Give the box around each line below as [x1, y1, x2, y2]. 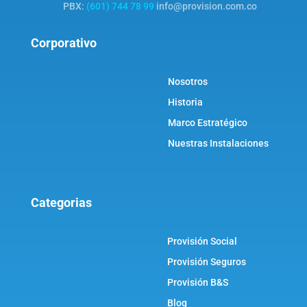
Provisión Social [167, 235, 238, 247]
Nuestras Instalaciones [168, 137, 269, 149]
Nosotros [168, 75, 208, 87]
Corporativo [30, 35, 97, 50]
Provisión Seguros [167, 256, 247, 267]
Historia [168, 96, 204, 108]
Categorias [30, 195, 92, 210]
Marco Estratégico [168, 116, 248, 128]
